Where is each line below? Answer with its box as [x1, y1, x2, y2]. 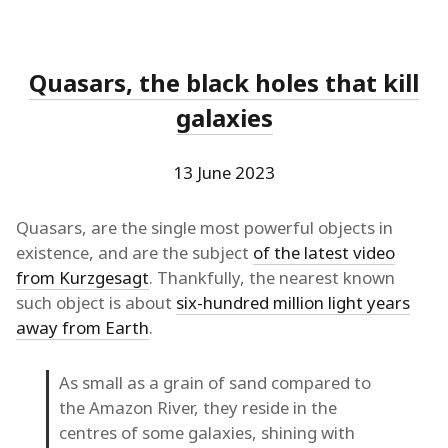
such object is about [16, 291, 176, 315]
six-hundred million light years [176, 291, 410, 315]
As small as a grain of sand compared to [59, 371, 371, 395]
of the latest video [253, 241, 395, 265]
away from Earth [16, 316, 149, 340]
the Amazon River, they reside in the [59, 396, 337, 420]
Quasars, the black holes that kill [29, 66, 419, 100]
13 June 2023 [173, 161, 275, 185]
